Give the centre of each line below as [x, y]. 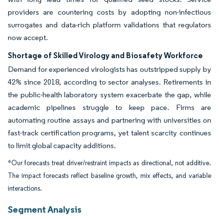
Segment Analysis [45, 209]
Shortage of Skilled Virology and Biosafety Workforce [105, 55]
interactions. [25, 188]
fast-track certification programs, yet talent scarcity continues [109, 133]
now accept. [28, 37]
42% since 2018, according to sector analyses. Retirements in [109, 82]
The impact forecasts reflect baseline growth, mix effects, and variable [109, 176]
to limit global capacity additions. [62, 145]
